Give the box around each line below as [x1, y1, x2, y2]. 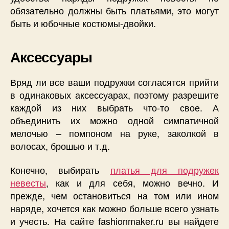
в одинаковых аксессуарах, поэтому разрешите [10, 87, 219, 101]
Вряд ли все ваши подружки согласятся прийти [10, 75, 219, 88]
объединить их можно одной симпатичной [10, 113, 219, 127]
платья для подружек [110, 163, 219, 177]
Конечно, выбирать [10, 163, 110, 177]
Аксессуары [10, 45, 92, 67]
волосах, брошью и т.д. [10, 139, 110, 152]
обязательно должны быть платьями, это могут [10, 3, 219, 17]
